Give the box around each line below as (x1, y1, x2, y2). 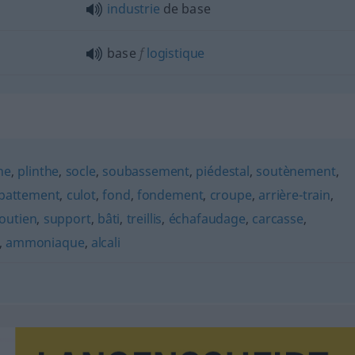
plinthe (17, 162, 59, 180)
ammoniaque (6, 233, 85, 251)
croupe (209, 185, 252, 204)
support (43, 209, 91, 227)
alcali (90, 233, 120, 251)
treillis (126, 209, 162, 227)
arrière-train (258, 185, 330, 204)
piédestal (196, 162, 250, 180)
